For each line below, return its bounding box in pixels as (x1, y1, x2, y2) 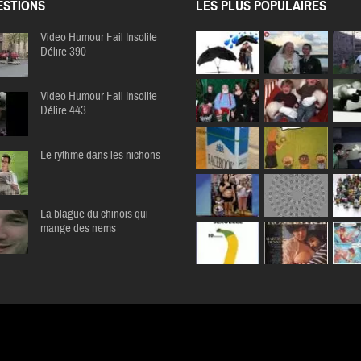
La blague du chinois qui (39, 206, 148, 222)
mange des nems (39, 221, 116, 237)
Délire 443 (39, 103, 86, 119)
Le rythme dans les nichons (39, 147, 160, 164)
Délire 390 (39, 44, 86, 60)
